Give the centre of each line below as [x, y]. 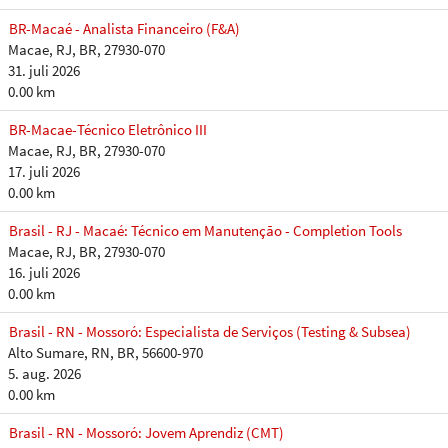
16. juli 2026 [44, 272]
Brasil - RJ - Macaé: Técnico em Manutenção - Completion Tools [205, 230]
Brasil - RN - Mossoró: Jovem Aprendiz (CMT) [146, 432]
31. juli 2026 [44, 70]
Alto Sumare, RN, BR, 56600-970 [105, 352]
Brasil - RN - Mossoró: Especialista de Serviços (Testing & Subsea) [210, 331]
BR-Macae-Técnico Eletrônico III [108, 129]
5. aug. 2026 [44, 373]
